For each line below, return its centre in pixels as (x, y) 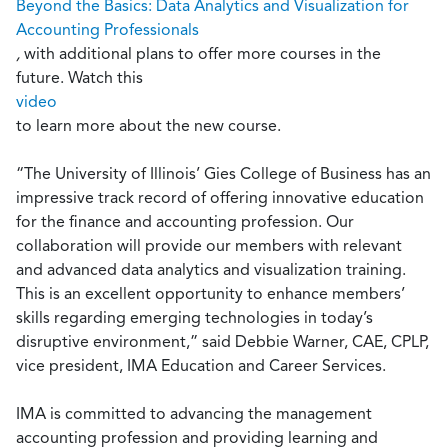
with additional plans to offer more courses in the (200, 53)
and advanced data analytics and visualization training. (211, 269)
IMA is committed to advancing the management (194, 413)
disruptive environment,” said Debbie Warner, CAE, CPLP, (222, 341)
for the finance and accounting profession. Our (185, 221)
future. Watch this (79, 77)
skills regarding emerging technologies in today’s (194, 317)
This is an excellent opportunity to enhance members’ (210, 293)
